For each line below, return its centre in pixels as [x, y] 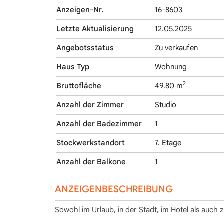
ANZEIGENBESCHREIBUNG [114, 189]
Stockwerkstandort [91, 143]
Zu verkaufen [177, 48]
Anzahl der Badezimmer [99, 124]
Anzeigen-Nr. [80, 10]
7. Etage [168, 143]
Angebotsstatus [85, 48]
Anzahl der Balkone [91, 162]
